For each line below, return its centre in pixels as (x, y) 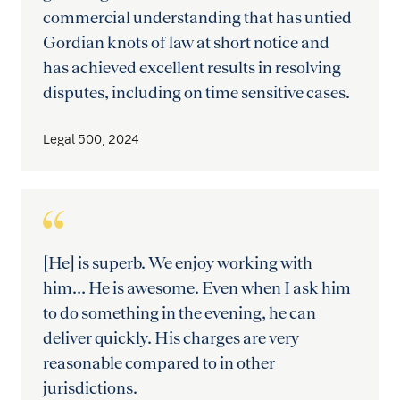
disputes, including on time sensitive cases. (196, 92)
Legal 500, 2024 (91, 140)
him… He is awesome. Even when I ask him (197, 287)
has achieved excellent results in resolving (192, 67)
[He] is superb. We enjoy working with (178, 262)
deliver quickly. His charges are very (171, 337)
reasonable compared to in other (159, 362)
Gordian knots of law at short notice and (186, 42)
